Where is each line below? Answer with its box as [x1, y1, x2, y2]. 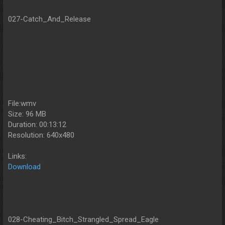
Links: [8, 151, 27, 161]
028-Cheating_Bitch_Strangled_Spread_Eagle [8, 214, 159, 224]
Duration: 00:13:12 [8, 120, 66, 129]
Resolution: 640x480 [8, 130, 74, 140]
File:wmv [8, 98, 36, 108]
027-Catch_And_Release [8, 14, 91, 24]
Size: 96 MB [8, 109, 46, 119]
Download [8, 162, 41, 171]
